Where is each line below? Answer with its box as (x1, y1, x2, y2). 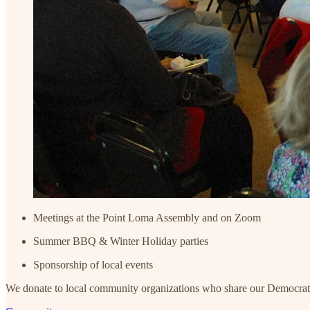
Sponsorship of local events (33, 259, 153, 271)
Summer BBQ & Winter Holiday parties (33, 235, 208, 248)
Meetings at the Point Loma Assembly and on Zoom (33, 212, 261, 224)
